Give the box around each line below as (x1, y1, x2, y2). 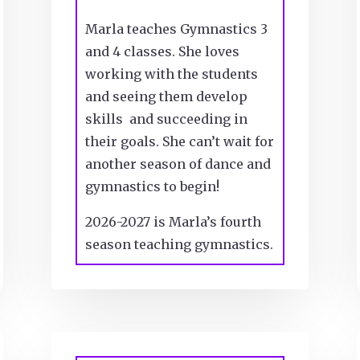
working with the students (84, 65, 258, 82)
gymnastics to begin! (84, 178, 219, 194)
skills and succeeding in (84, 110, 247, 127)
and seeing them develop (84, 88, 247, 104)
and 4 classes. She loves (84, 43, 239, 59)
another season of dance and (84, 155, 271, 172)
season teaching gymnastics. (84, 235, 273, 252)
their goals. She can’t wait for (84, 133, 274, 149)
